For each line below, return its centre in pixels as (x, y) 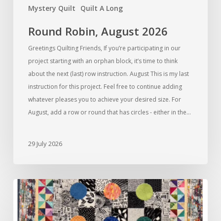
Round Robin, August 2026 (98, 31)
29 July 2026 (45, 144)
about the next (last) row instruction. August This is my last (108, 74)
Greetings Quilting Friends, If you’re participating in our (104, 48)
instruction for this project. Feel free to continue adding (105, 86)
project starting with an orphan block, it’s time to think (103, 61)
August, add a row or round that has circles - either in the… (109, 112)
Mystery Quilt (52, 8)
